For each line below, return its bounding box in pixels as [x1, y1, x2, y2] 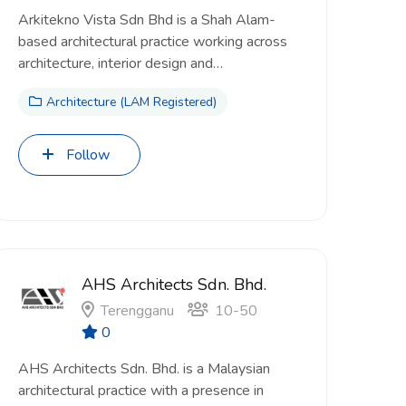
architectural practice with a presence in [18, 381, 264, 401]
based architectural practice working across [18, 32, 287, 52]
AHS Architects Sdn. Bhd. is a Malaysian [18, 359, 270, 379]
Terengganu [101, 301, 174, 321]
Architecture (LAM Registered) [46, 93, 217, 111]
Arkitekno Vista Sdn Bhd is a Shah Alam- [18, 10, 275, 30]
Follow [66, 145, 110, 165]
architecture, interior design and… [18, 53, 223, 73]
